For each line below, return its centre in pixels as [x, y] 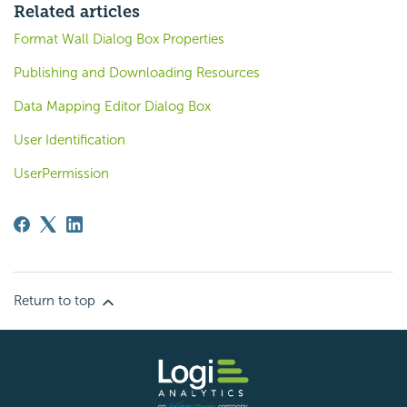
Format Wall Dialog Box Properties [119, 40]
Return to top [56, 301]
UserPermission [61, 174]
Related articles [77, 12]
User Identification [69, 140]
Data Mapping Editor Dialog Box [112, 107]
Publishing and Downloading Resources [137, 73]
